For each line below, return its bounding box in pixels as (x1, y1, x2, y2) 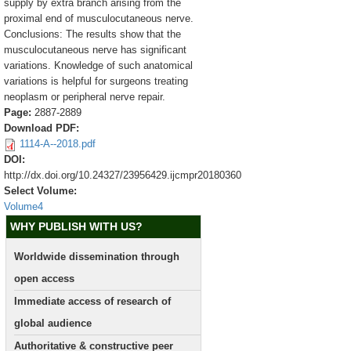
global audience (14, 317, 92, 329)
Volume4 (4, 201, 43, 212)
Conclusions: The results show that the (4, 28, 181, 40)
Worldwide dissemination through (14, 251, 179, 262)
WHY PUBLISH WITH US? (10, 220, 143, 233)
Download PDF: (4, 122, 82, 134)
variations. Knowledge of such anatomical (4, 60, 193, 71)
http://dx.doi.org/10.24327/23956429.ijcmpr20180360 (4, 169, 241, 181)
